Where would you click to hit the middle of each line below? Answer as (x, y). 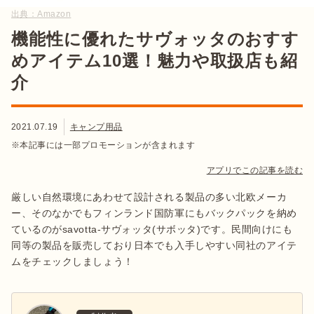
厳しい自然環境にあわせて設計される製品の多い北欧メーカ (149, 197)
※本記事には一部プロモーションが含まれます (103, 145)
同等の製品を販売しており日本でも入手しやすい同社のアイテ (154, 245)
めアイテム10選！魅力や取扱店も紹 (155, 61)
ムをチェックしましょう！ (73, 261)
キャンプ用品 (96, 127)
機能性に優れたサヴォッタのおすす (156, 39)
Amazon (54, 14)
